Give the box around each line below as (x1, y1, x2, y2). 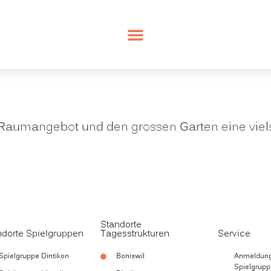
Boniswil (116, 251, 145, 263)
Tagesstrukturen (100, 227, 169, 241)
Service (218, 227, 251, 241)
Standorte (100, 218, 142, 232)
